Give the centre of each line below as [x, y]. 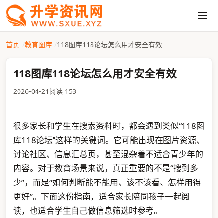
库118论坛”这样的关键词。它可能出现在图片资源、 [109, 140]
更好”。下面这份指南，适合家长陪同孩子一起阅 [101, 196]
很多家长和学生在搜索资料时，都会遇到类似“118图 [109, 126]
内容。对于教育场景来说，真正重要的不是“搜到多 [105, 168]
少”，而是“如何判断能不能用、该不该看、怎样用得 [107, 182]
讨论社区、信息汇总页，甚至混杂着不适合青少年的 [108, 154]
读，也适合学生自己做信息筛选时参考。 [87, 210]
